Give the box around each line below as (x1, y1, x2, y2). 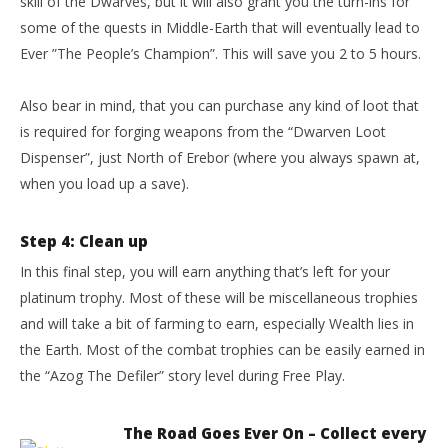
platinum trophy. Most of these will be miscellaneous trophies (20, 288, 418, 307)
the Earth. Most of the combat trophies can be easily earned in (20, 340, 425, 359)
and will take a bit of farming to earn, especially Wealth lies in (20, 314, 414, 333)
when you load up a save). (20, 174, 189, 193)
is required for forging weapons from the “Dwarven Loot (20, 122, 386, 141)
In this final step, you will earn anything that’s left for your (20, 262, 390, 281)
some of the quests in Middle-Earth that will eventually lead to (20, 18, 420, 37)
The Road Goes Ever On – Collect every (123, 423, 426, 443)
